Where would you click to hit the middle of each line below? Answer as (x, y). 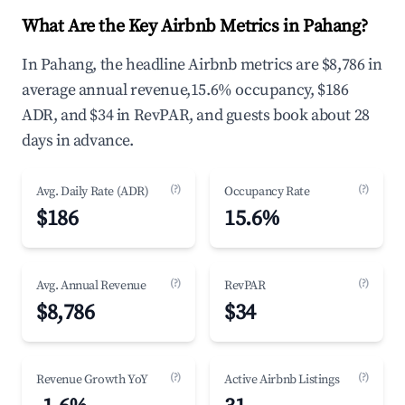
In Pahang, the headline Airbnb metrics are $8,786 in (202, 65)
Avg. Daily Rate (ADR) (93, 192)
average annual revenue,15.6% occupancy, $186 (185, 90)
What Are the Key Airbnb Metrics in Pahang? (195, 27)
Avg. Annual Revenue (91, 286)
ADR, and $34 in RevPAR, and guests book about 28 (196, 115)
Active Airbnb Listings (282, 380)
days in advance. (78, 141)
